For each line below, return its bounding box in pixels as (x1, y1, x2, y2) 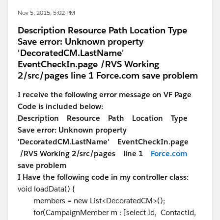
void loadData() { (18, 184, 75, 193)
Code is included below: (18, 102, 103, 111)
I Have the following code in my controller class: (18, 172, 189, 182)
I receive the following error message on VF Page (18, 90, 192, 99)
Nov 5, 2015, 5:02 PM (18, 8, 75, 17)
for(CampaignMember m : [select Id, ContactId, (18, 208, 196, 217)
